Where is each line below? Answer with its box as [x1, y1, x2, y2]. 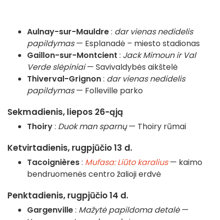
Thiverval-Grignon [27, 73, 101, 85]
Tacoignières [27, 157, 80, 168]
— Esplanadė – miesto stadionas [74, 38, 200, 50]
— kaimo [168, 157, 202, 168]
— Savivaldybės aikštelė [85, 61, 178, 73]
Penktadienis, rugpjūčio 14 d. [7, 190, 128, 202]
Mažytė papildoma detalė [79, 204, 180, 216]
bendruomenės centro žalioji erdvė [27, 168, 161, 180]
